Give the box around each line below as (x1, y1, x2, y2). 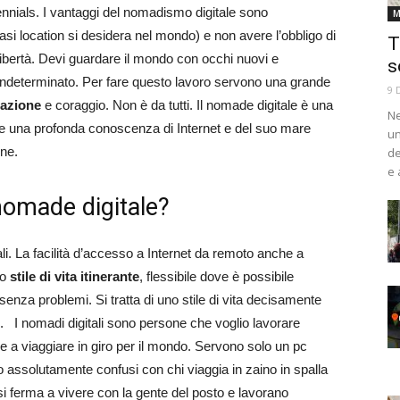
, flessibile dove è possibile (139, 269, 294, 284)
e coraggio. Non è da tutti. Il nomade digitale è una (41, 97, 333, 112)
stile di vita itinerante (10, 269, 139, 284)
